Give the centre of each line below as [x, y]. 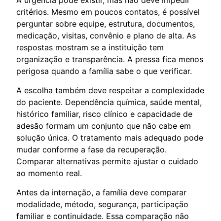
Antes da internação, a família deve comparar [101, 192]
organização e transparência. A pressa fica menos [110, 59]
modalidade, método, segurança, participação [102, 204]
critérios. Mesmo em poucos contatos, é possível [108, 12]
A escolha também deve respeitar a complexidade [110, 90]
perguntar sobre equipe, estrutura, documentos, [106, 23]
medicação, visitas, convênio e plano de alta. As [106, 35]
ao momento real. [49, 173]
